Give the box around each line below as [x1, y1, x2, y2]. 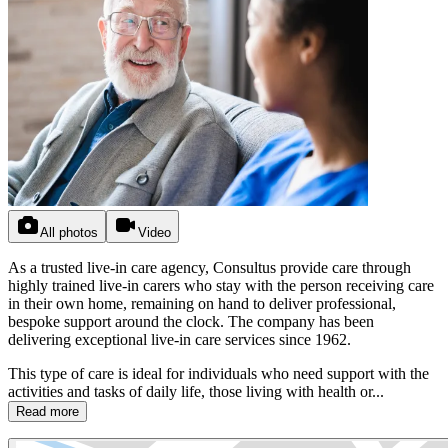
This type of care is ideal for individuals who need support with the [8, 364, 429, 382]
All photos [40, 224, 98, 240]
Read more [16, 403, 79, 419]
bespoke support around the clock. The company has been [8, 312, 374, 330]
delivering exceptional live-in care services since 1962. [8, 330, 351, 348]
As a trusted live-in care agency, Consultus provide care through [8, 258, 411, 276]
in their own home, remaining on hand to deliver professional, [8, 294, 396, 312]
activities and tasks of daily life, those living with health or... [8, 382, 392, 400]
